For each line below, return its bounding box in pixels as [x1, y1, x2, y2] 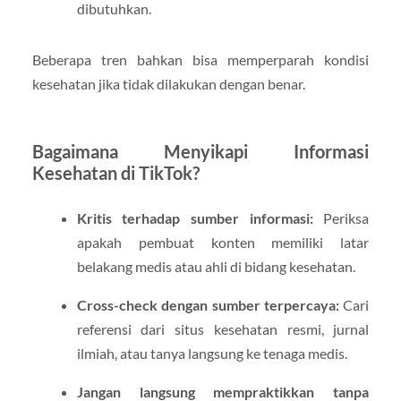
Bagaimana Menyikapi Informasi [31, 140, 370, 162]
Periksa [312, 209, 370, 226]
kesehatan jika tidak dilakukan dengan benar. [31, 74, 305, 92]
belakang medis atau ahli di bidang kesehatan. [76, 257, 355, 275]
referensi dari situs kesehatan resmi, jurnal [76, 320, 370, 337]
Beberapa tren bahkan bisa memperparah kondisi [31, 50, 370, 68]
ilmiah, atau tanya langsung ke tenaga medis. [76, 345, 347, 362]
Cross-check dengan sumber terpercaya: [76, 296, 339, 313]
